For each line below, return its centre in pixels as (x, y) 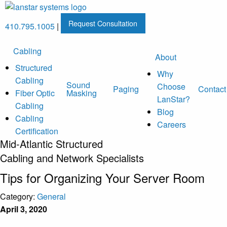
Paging (126, 89)
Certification (37, 131)
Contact (212, 89)
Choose (171, 86)
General (51, 197)
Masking (82, 93)
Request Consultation (103, 23)
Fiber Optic (35, 93)
